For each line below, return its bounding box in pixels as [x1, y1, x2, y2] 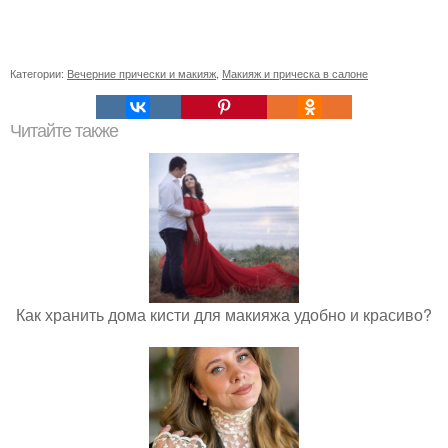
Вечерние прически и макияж [67, 64, 216, 81]
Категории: [10, 64, 67, 81]
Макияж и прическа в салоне [222, 64, 368, 81]
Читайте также [10, 120, 118, 141]
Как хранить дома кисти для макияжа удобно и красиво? [16, 302, 432, 326]
